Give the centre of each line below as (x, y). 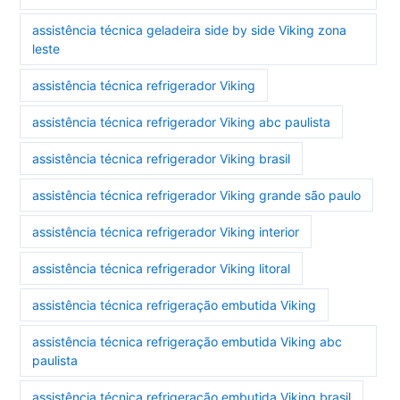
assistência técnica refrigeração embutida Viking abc (187, 342)
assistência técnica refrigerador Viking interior (166, 232)
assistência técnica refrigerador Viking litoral (162, 269)
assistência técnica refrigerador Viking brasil (162, 159)
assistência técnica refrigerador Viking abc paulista (182, 122)
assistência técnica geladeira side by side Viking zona (190, 30)
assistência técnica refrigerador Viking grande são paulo (197, 196)
